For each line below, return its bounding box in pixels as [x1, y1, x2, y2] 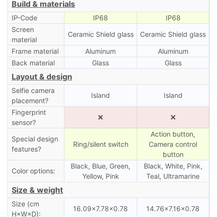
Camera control [149, 139, 197, 148]
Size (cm [11, 199, 39, 208]
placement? [11, 96, 48, 105]
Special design [11, 134, 58, 143]
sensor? [11, 118, 36, 126]
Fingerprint [11, 108, 46, 116]
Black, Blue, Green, [71, 161, 130, 170]
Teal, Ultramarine [146, 171, 200, 180]
